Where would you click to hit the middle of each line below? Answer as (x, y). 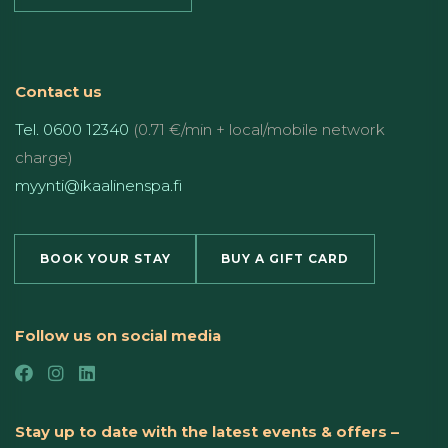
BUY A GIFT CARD (285, 258)
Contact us (58, 91)
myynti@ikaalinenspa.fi (98, 185)
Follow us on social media (118, 335)
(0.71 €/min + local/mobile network (257, 129)
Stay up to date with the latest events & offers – (207, 431)
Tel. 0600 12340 (72, 129)
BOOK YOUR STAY (105, 258)
